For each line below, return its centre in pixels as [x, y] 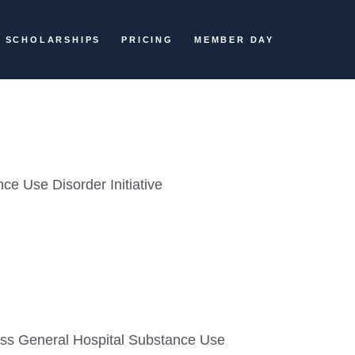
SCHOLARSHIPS [53, 40]
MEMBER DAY [234, 40]
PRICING [147, 40]
